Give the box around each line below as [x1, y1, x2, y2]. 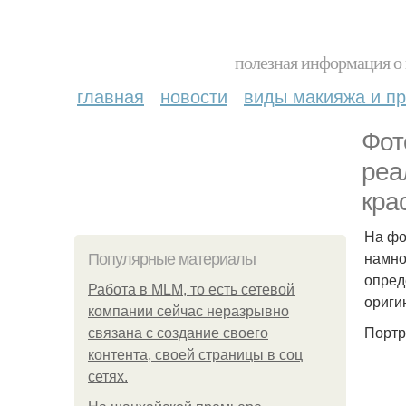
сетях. [88, 369, 128, 384]
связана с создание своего [88, 325, 268, 341]
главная [77, 82, 144, 109]
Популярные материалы [88, 250, 256, 268]
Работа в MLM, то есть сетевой [88, 282, 295, 297]
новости [160, 82, 227, 109]
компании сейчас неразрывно [88, 304, 289, 319]
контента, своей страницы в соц [88, 347, 303, 362]
